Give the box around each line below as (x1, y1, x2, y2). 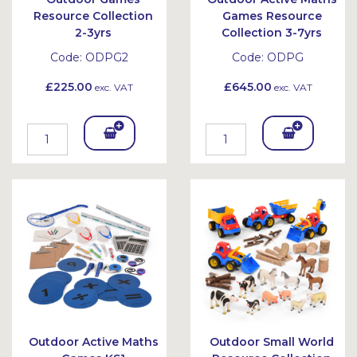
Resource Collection (33, 9, 153, 23)
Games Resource (222, 9, 322, 23)
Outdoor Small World (210, 335, 334, 349)
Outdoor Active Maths (28, 335, 159, 349)
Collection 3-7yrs (222, 25, 322, 40)
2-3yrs (75, 25, 112, 40)
